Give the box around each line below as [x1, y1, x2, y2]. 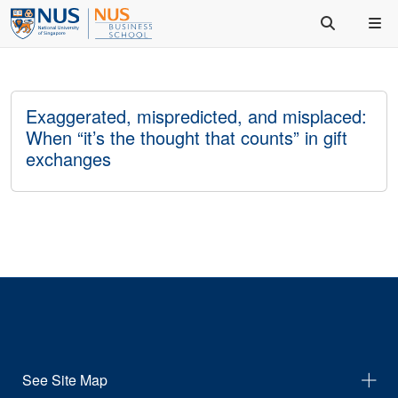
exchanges [26, 146, 111, 171]
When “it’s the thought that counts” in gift [26, 124, 347, 150]
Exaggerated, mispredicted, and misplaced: [26, 103, 367, 129]
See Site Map [22, 370, 107, 390]
